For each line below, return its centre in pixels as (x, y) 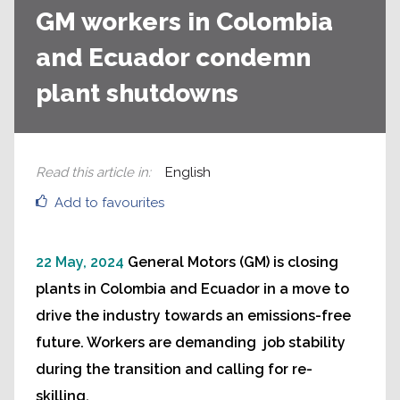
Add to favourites (109, 203)
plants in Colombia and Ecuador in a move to (192, 289)
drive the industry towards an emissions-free (193, 316)
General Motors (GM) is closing (233, 262)
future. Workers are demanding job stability (191, 342)
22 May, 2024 (80, 262)
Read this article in (92, 172)
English (188, 172)
